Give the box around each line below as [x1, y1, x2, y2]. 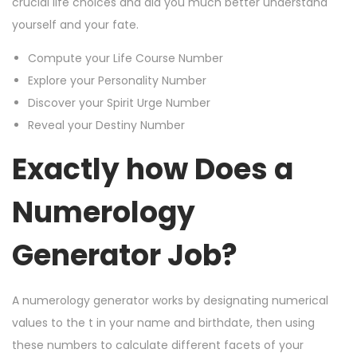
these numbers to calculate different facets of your [12, 336, 304, 353]
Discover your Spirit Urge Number [28, 94, 210, 111]
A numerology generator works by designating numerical [12, 292, 328, 308]
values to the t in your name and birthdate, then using [12, 314, 315, 331]
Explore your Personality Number [28, 72, 206, 88]
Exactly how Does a [12, 148, 293, 190]
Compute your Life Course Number [28, 49, 223, 66]
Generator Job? [12, 234, 237, 276]
